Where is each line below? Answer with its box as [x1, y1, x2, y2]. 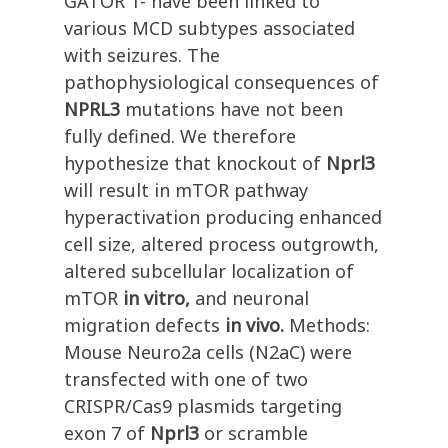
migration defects [64, 313, 225, 338]
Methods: [284, 313, 370, 338]
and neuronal [190, 286, 309, 311]
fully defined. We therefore [64, 124, 296, 149]
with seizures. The [64, 43, 220, 68]
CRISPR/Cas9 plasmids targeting [64, 394, 342, 419]
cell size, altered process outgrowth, [64, 232, 379, 257]
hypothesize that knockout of [64, 151, 326, 176]
